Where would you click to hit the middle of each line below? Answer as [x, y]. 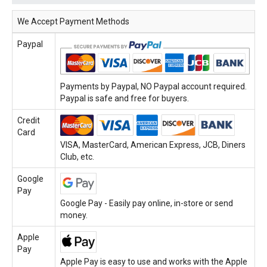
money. [74, 215]
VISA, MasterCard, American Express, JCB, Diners [153, 145]
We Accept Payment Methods [73, 22]
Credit [29, 121]
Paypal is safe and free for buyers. [125, 99]
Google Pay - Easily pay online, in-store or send [147, 204]
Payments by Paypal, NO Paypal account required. [153, 87]
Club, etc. [77, 157]
